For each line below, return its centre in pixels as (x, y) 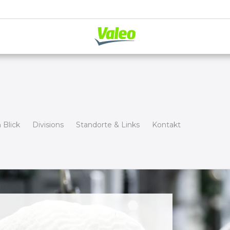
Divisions (48, 125)
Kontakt (166, 125)
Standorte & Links (108, 125)
